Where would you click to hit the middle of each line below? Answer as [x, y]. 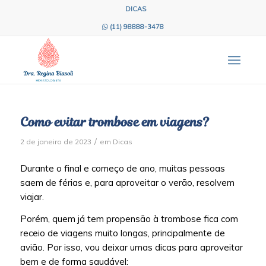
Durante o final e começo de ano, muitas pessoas [122, 168]
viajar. [32, 197]
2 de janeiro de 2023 [56, 142]
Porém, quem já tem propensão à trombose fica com [129, 218]
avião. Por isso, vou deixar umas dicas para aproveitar [131, 247]
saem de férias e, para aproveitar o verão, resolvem [127, 182]
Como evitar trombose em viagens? [114, 122]
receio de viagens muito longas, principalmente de [122, 233]
